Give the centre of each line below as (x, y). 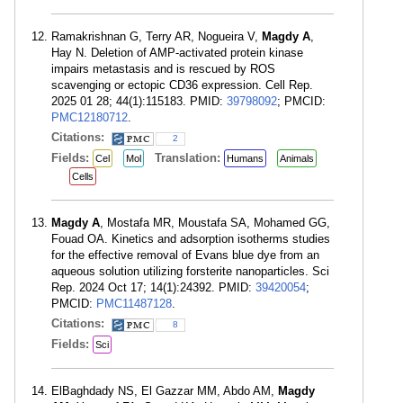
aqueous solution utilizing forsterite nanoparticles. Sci (190, 271)
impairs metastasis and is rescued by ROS (163, 69)
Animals (297, 158)
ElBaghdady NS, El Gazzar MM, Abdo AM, (165, 391)
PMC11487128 (134, 304)
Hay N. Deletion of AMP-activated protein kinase (177, 53)
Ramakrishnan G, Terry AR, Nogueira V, (157, 36)
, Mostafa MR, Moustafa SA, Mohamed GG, (215, 223)
